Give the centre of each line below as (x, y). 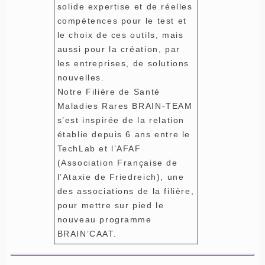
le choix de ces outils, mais (120, 35)
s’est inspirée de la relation (121, 120)
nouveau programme (104, 219)
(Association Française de (117, 162)
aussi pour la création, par (119, 49)
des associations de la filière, (126, 191)
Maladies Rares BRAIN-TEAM (125, 106)
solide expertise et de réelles (125, 6)
